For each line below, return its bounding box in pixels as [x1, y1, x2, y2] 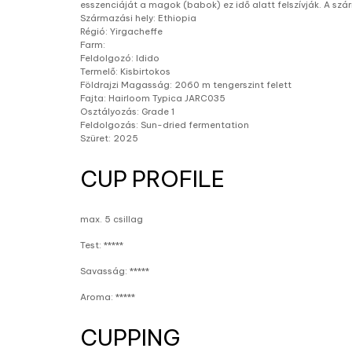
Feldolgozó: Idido [80, 53, 159, 64]
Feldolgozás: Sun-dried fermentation [80, 119, 249, 130]
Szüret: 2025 [80, 133, 138, 144]
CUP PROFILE [80, 165, 225, 192]
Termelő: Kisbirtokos [80, 66, 170, 77]
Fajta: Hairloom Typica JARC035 [80, 93, 225, 104]
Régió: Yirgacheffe [80, 26, 163, 37]
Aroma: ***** [80, 291, 135, 302]
